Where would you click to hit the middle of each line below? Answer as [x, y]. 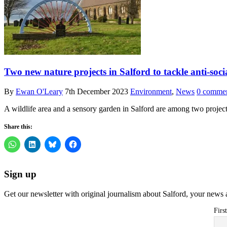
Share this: [18, 126]
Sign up [20, 174]
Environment [151, 91]
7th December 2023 [97, 91]
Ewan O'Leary [39, 91]
